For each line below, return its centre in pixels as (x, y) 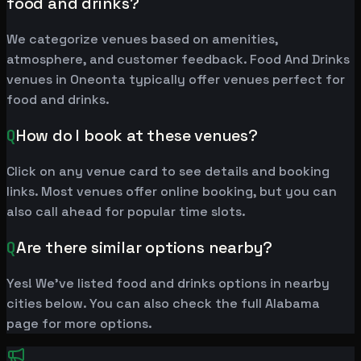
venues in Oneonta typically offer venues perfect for (176, 80)
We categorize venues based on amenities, (142, 39)
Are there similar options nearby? (144, 248)
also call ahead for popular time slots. (126, 212)
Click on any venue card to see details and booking (168, 172)
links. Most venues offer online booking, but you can (172, 192)
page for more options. (79, 324)
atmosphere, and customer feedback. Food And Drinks (178, 60)
